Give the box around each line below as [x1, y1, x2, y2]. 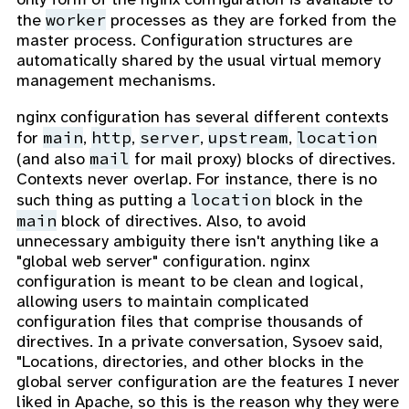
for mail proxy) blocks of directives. [130, 149, 395, 170]
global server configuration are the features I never [16, 372, 400, 393]
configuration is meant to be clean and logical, [16, 271, 363, 292]
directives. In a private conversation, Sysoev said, [16, 331, 383, 352]
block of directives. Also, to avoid [57, 211, 306, 232]
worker [46, 9, 106, 31]
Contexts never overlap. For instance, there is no [16, 169, 377, 190]
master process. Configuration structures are [16, 30, 352, 51]
